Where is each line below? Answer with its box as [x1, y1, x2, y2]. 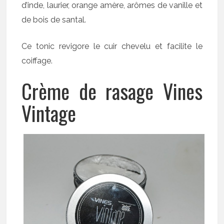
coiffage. [21, 55, 53, 65]
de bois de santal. [21, 14, 86, 24]
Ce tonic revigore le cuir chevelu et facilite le [21, 41, 202, 51]
